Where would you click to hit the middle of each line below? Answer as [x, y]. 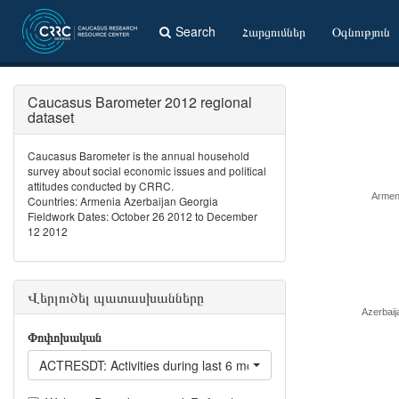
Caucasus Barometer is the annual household [138, 155]
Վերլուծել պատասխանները [116, 297]
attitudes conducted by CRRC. [101, 186]
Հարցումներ [274, 31]
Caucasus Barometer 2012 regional [140, 102]
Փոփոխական [65, 337]
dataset [51, 117]
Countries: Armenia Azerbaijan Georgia [123, 201]
